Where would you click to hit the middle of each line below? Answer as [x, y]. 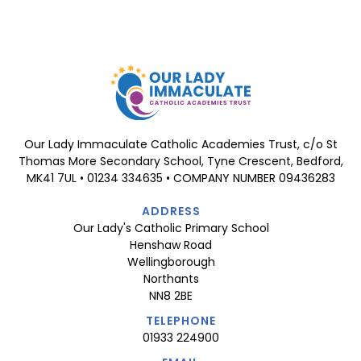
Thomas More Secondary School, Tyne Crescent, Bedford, [180, 162]
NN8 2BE [171, 296]
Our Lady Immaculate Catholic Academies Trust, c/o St [180, 145]
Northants [171, 279]
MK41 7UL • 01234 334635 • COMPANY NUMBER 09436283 [180, 178]
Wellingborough [171, 262]
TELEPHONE [180, 321]
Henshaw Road [171, 245]
